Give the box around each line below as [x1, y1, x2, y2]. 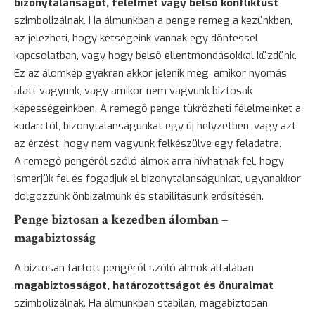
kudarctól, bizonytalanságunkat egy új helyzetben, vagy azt [14, 118, 296, 133]
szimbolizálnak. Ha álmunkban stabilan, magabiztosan [14, 295, 268, 310]
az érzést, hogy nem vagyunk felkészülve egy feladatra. [14, 136, 281, 150]
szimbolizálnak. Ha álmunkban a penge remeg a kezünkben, [14, 13, 292, 27]
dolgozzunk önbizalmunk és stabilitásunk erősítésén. [14, 188, 264, 203]
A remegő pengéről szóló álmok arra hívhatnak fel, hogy [14, 153, 284, 168]
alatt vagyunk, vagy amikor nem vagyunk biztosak [14, 83, 252, 98]
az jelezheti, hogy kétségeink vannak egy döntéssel [14, 30, 258, 45]
